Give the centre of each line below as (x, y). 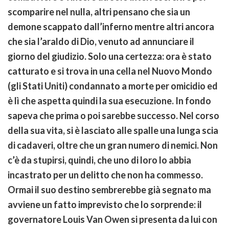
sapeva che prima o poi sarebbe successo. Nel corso (113, 115)
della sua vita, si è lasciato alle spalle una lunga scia (113, 130)
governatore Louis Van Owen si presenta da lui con (112, 219)
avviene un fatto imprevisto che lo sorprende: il (105, 204)
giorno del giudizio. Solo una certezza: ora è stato (110, 56)
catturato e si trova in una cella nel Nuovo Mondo (110, 71)
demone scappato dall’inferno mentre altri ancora (111, 26)
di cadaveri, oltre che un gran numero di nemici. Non (113, 145)
